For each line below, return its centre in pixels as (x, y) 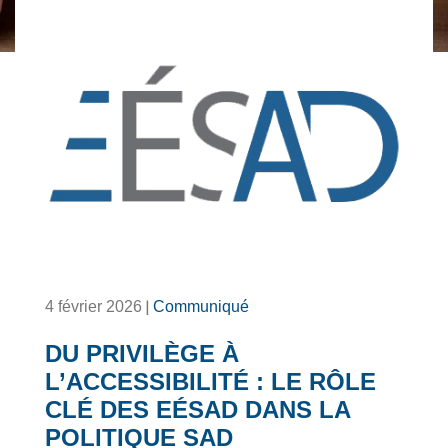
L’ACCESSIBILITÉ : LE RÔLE (210, 382)
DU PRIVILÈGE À (142, 354)
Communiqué (201, 307)
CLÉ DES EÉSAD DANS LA (197, 410)
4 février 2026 (93, 307)
